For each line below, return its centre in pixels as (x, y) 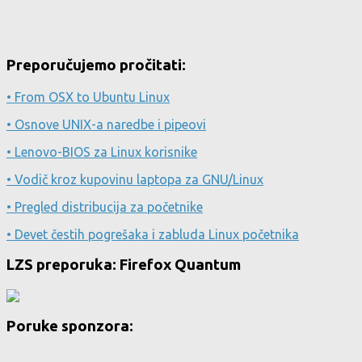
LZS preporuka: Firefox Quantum (124, 265)
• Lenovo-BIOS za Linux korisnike (102, 152)
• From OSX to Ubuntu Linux (88, 97)
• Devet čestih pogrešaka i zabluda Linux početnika (153, 234)
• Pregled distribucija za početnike (105, 206)
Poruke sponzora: (70, 326)
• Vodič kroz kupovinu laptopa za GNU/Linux (135, 179)
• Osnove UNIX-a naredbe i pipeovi (106, 124)
